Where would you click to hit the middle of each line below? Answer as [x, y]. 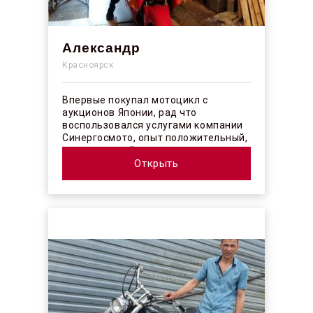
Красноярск [88, 65]
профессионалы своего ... [125, 163]
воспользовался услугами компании [152, 125]
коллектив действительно [127, 150]
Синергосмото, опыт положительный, [155, 138]
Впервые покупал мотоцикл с [135, 100]
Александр [101, 48]
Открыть [156, 163]
